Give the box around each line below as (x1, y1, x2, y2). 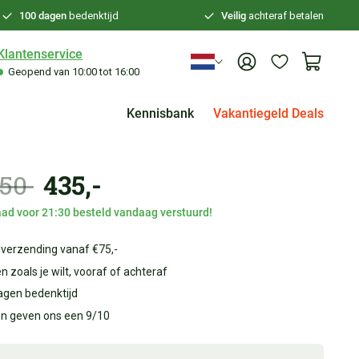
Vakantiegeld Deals (213, 106, 324, 121)
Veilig (220, 10, 246, 22)
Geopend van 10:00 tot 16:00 (6, 65, 139, 78)
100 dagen (18, 10, 67, 22)
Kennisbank (127, 106, 194, 121)
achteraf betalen (245, 10, 324, 22)
